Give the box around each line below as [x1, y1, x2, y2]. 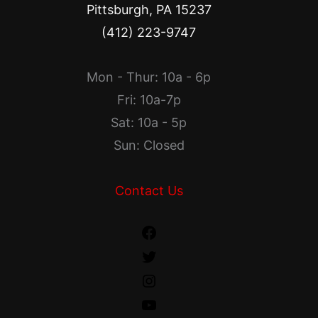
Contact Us [114, 182, 183, 198]
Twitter [156, 251, 200, 266]
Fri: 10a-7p [116, 92, 181, 107]
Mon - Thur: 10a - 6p [87, 70, 211, 84]
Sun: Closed [113, 138, 185, 153]
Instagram [156, 275, 218, 290]
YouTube [156, 300, 209, 314]
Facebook [156, 227, 216, 242]
